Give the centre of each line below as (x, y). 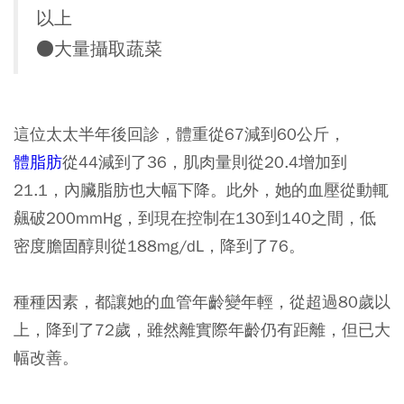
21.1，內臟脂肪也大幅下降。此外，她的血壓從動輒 (201, 190)
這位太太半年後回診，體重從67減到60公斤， (179, 134)
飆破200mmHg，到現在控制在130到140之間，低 (195, 218)
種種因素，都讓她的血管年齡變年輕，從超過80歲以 (202, 302)
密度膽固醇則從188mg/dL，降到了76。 (159, 246)
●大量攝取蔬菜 (99, 49)
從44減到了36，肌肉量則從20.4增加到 (205, 162)
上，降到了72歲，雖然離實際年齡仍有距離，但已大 (202, 330)
